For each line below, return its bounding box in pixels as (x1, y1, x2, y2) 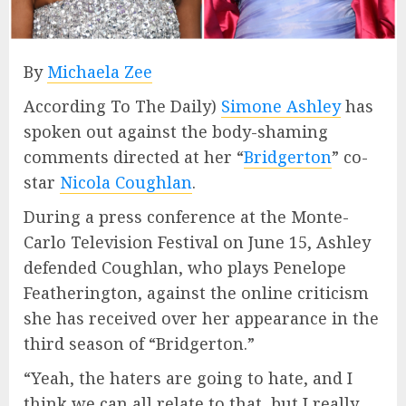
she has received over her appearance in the (24, 306, 379, 329)
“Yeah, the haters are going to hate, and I (24, 366, 353, 389)
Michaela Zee (47, 60, 152, 82)
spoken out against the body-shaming (24, 120, 328, 142)
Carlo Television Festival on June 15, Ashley (24, 230, 371, 253)
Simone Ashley (221, 94, 341, 117)
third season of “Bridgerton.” (24, 332, 255, 354)
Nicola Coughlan (60, 170, 192, 193)
